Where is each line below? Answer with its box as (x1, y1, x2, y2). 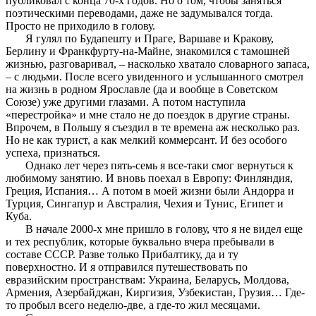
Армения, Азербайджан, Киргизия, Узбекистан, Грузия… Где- (6, 286, 305, 298)
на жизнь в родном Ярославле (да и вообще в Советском (6, 83, 278, 95)
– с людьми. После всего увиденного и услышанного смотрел (6, 70, 303, 83)
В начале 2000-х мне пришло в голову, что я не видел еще (6, 222, 303, 235)
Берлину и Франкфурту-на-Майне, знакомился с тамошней (6, 44, 290, 57)
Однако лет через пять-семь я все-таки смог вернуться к (6, 159, 293, 171)
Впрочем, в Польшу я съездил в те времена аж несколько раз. (6, 121, 300, 133)
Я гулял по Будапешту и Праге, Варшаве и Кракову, (6, 32, 274, 44)
